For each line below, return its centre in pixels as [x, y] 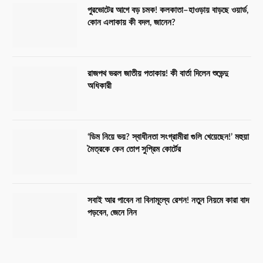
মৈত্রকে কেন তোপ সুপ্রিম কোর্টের [134, 149]
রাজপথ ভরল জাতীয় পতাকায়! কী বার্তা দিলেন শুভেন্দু [158, 73]
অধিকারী [100, 86]
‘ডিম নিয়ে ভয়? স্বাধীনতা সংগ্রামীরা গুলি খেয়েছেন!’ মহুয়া [168, 137]
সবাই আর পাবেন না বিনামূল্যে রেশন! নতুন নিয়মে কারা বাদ [168, 200]
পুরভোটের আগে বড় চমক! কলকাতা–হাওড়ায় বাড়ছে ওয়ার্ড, [168, 10]
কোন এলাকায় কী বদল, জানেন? [131, 22]
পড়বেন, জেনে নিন [112, 213]
